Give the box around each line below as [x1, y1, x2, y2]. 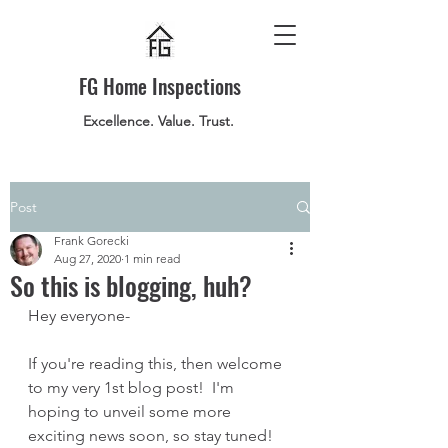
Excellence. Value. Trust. [82, 112, 238, 130]
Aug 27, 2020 [54, 251, 121, 266]
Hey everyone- [28, 306, 130, 325]
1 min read [124, 251, 180, 266]
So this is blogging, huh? [10, 266, 252, 305]
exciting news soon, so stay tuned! [28, 426, 281, 445]
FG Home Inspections [79, 71, 241, 101]
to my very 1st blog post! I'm [28, 378, 238, 397]
